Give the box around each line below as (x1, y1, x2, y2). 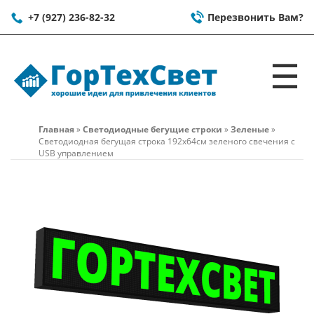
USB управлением (39, 147, 114, 159)
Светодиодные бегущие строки (83, 123, 222, 135)
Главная (39, 123, 74, 135)
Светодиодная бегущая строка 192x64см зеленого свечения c (39, 135, 295, 147)
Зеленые (231, 123, 269, 135)
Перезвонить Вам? (207, 11, 303, 24)
